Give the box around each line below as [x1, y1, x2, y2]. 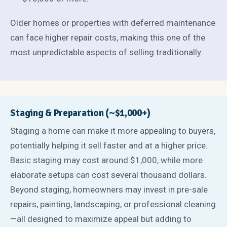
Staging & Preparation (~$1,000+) [10, 106, 150, 119]
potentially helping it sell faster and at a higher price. [10, 140, 208, 151]
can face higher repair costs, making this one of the [10, 32, 206, 43]
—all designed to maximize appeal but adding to [10, 214, 192, 224]
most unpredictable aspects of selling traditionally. [10, 47, 203, 58]
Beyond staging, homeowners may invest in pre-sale [10, 184, 208, 195]
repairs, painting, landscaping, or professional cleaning [10, 199, 216, 210]
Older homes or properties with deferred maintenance [10, 18, 216, 28]
